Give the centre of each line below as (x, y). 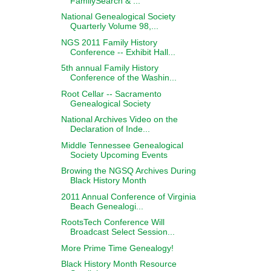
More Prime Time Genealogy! (117, 248)
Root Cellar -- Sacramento (111, 93)
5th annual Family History (109, 68)
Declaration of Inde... (110, 129)
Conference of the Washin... (123, 77)
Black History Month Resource (119, 264)
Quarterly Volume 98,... (114, 26)
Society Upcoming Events (119, 155)
